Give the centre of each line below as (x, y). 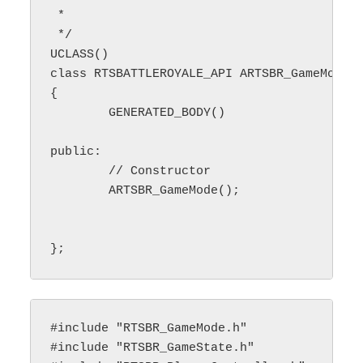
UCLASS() (80, 55)
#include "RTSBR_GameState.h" (153, 348)
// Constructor (131, 171)
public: (76, 152)
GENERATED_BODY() (80, 113)
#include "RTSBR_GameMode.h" (149, 329)
